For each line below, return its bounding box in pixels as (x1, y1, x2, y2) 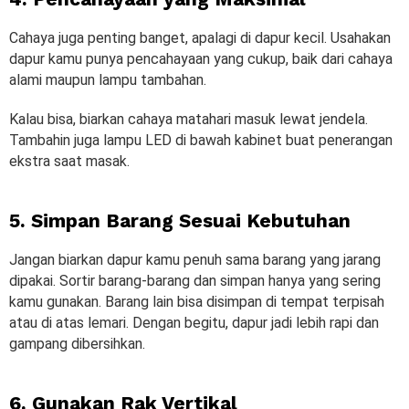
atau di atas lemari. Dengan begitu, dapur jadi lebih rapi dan (9, 313, 379, 331)
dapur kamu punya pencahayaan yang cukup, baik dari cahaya (9, 49, 393, 68)
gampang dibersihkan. (9, 334, 145, 352)
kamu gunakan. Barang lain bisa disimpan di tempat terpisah (9, 292, 384, 310)
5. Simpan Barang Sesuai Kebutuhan (9, 208, 351, 232)
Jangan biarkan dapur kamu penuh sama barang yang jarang (9, 250, 381, 268)
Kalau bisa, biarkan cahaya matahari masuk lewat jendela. (9, 110, 368, 128)
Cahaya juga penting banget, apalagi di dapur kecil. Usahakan (9, 28, 391, 47)
